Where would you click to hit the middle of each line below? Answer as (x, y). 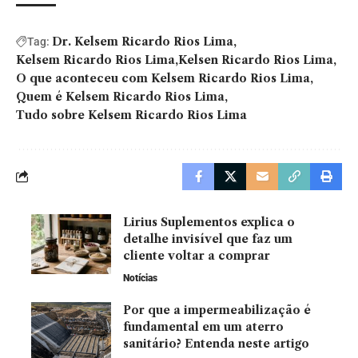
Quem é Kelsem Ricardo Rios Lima (120, 96)
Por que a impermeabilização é (217, 310)
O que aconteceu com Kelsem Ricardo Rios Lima (163, 78)
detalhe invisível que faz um (208, 239)
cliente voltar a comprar (197, 255)
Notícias (140, 278)
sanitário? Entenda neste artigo (216, 343)
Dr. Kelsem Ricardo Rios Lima (143, 41)
